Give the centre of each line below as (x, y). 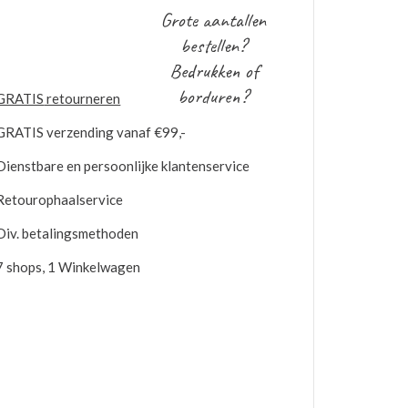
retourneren (82, 98)
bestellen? (213, 46)
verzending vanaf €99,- (115, 132)
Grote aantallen (214, 20)
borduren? (214, 97)
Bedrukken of (213, 71)
